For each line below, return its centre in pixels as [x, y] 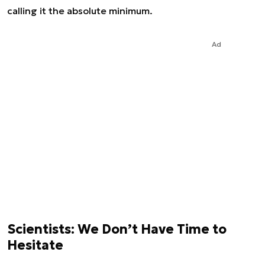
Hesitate [35, 245]
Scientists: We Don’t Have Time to [117, 229]
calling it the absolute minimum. [80, 11]
